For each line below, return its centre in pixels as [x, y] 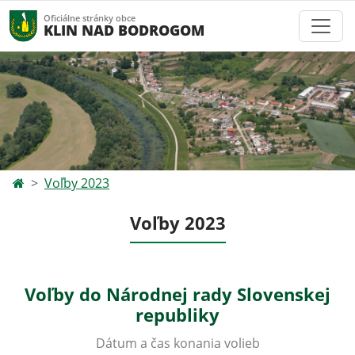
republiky [177, 315]
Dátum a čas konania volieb [177, 343]
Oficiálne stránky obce [90, 18]
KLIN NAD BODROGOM [124, 30]
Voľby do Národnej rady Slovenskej [177, 294]
